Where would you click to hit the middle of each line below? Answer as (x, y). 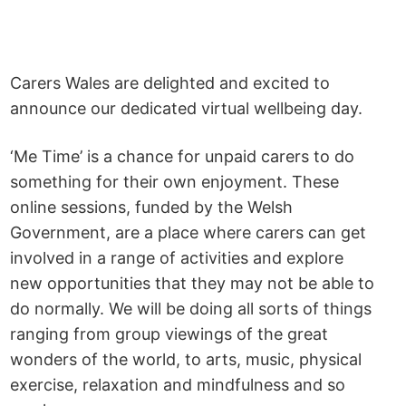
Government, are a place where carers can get (188, 232)
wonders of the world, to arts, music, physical (186, 359)
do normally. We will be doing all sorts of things (191, 308)
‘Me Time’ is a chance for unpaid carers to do (183, 156)
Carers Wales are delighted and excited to (170, 82)
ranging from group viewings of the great (169, 333)
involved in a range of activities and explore (177, 257)
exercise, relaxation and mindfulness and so (178, 384)
